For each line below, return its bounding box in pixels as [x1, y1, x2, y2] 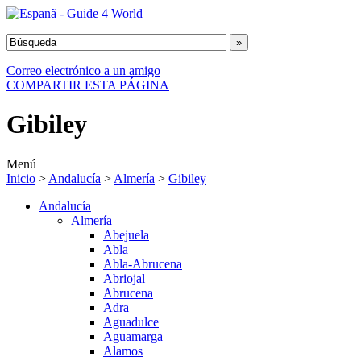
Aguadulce [103, 314, 159, 329]
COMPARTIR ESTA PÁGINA [6, 78, 169, 92]
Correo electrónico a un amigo [6, 64, 160, 77]
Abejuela [103, 227, 149, 242]
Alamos [103, 343, 143, 358]
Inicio [6, 171, 35, 185]
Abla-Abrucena [103, 256, 182, 271]
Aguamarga [103, 329, 163, 343]
